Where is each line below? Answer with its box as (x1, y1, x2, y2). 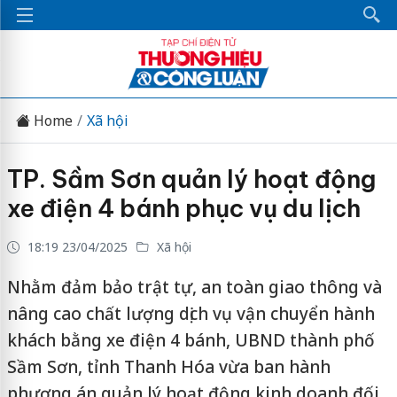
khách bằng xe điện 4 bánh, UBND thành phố (6, 329, 375, 352)
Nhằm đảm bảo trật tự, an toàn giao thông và (6, 276, 382, 299)
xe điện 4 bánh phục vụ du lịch (6, 193, 361, 223)
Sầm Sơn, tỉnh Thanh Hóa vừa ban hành (6, 355, 331, 378)
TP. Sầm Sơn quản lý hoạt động (6, 164, 376, 194)
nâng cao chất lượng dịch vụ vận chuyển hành (6, 302, 375, 325)
